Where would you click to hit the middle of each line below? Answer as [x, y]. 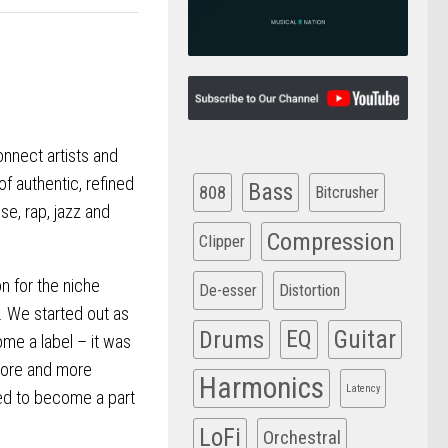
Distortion [309, 291]
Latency [363, 389]
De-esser [228, 291]
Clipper [222, 241]
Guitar [365, 340]
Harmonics [261, 388]
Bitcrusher [347, 193]
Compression [331, 242]
